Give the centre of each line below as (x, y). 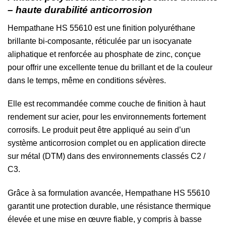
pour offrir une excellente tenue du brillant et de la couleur (110, 67)
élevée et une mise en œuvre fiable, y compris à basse (105, 219)
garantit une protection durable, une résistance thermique (109, 206)
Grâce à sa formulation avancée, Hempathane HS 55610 (109, 193)
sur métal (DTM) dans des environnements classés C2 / (106, 156)
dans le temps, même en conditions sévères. (87, 80)
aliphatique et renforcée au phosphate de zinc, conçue (104, 54)
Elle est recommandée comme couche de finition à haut (106, 104)
